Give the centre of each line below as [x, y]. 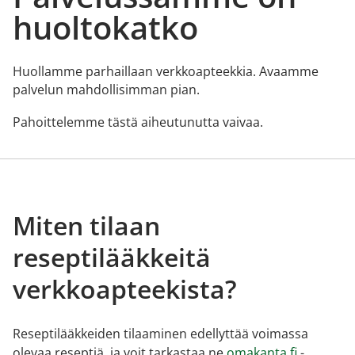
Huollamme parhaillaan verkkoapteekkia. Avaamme [166, 71]
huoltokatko [105, 27]
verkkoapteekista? [125, 289]
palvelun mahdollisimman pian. [106, 90]
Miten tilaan [86, 225]
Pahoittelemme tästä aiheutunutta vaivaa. [138, 122]
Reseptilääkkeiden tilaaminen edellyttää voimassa [160, 334]
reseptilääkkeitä [112, 257]
